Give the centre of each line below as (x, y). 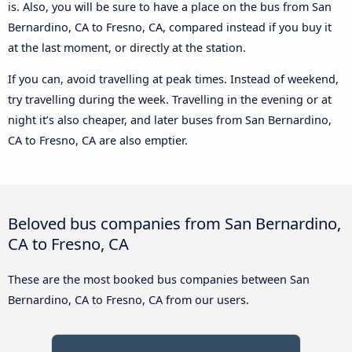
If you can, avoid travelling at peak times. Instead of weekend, (173, 79)
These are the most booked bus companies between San (159, 280)
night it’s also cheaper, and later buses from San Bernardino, (170, 120)
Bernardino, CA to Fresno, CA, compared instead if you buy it (170, 27)
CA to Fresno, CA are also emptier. (98, 141)
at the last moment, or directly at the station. (127, 47)
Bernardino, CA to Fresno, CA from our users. (128, 300)
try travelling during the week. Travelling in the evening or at (170, 100)
